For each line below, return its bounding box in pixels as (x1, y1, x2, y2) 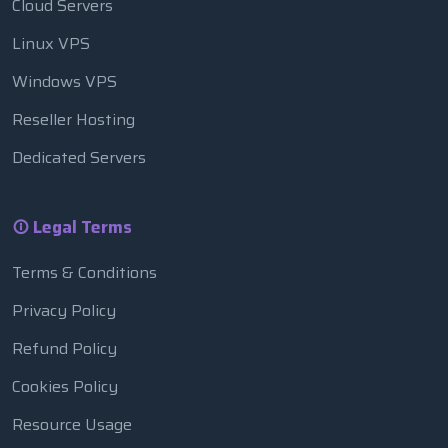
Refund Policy (12, 335, 117, 361)
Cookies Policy (12, 373, 118, 399)
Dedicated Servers (12, 144, 146, 170)
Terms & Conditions (12, 259, 157, 285)
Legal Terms (29, 213, 132, 240)
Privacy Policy (12, 297, 116, 323)
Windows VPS (12, 68, 117, 94)
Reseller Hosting (12, 106, 135, 132)
